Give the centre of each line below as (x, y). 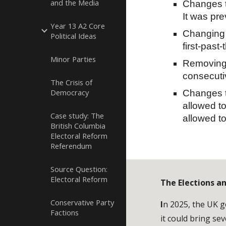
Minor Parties (73, 59)
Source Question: (79, 169)
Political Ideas (73, 36)
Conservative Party (82, 202)
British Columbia (78, 126)
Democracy (70, 92)
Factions (65, 212)
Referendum (71, 146)
